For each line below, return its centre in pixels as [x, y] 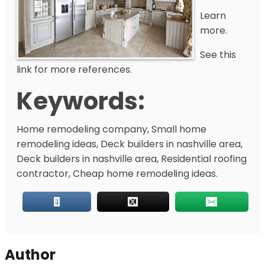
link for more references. [74, 70]
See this [218, 55]
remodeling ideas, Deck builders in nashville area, [130, 144]
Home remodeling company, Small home [112, 129]
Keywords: [81, 101]
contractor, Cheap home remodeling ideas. [117, 174]
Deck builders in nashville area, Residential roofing [132, 159]
